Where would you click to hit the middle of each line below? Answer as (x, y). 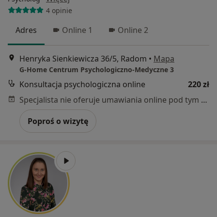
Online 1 (77, 30)
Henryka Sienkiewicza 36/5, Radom (83, 59)
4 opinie (59, 10)
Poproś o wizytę (58, 121)
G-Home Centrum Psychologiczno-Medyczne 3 (97, 70)
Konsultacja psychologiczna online (82, 85)
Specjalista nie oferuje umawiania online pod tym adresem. (204, 100)
